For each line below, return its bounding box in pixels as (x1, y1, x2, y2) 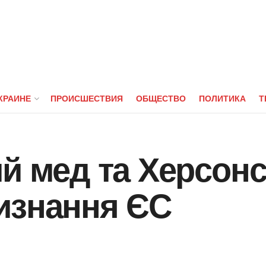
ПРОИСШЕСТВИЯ (50, 92, 123, 104)
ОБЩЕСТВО (136, 92, 186, 104)
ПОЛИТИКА (199, 92, 246, 104)
